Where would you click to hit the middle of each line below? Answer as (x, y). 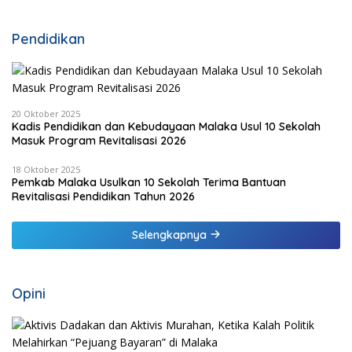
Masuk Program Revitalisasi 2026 (99, 140)
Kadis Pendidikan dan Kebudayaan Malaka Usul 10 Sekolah (166, 126)
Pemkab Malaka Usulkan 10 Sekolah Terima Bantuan (149, 182)
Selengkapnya (170, 235)
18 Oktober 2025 (46, 169)
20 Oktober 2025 (46, 113)
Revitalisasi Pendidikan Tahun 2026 (103, 196)
